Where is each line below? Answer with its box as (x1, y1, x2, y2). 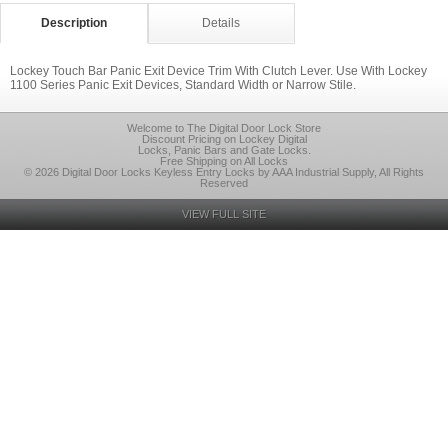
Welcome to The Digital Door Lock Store (127, 122, 321, 134)
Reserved (200, 177, 248, 189)
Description (40, 16, 107, 30)
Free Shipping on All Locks (160, 155, 288, 167)
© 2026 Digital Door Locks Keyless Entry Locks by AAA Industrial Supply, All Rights (24, 166, 424, 178)
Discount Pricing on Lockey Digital (141, 133, 307, 145)
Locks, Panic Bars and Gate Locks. (137, 144, 311, 156)
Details (202, 16, 241, 30)
